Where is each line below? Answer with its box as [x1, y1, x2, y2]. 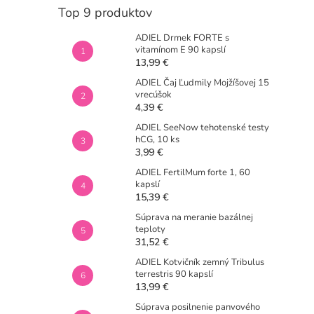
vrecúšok [135, 88, 172, 101]
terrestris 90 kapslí [135, 268, 213, 280]
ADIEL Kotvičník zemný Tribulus [135, 256, 264, 268]
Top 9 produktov [58, 4, 152, 21]
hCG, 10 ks [135, 133, 179, 146]
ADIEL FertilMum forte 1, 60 [135, 166, 250, 179]
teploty [135, 223, 165, 235]
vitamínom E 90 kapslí [135, 43, 226, 56]
